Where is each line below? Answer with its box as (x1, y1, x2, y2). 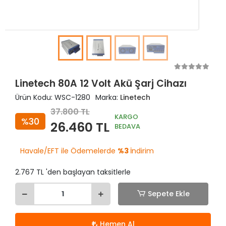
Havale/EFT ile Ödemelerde (20, 146, 118, 156)
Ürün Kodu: (15, 92, 54, 102)
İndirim (130, 146, 154, 156)
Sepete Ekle (147, 189, 190, 199)
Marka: (95, 92, 120, 102)
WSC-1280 (54, 92, 90, 102)
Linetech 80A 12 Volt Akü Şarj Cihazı (15, 77, 187, 90)
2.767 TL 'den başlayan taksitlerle (15, 167, 131, 177)
